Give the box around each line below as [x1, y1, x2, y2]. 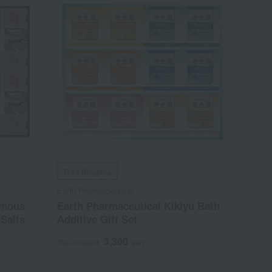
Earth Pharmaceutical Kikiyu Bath [57, 199, 220, 214]
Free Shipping [64, 166, 112, 178]
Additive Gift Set [57, 212, 138, 227]
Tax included [57, 237, 100, 248]
